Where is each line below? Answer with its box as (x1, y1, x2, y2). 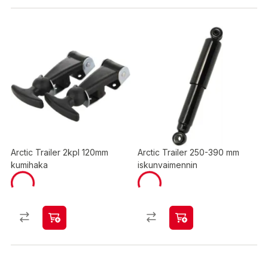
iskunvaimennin (138, 160, 197, 170)
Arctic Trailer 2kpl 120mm (11, 147, 108, 157)
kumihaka (11, 160, 48, 170)
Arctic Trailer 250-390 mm (138, 147, 239, 157)
